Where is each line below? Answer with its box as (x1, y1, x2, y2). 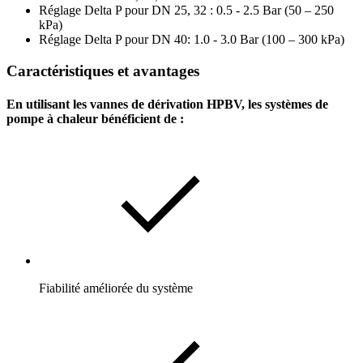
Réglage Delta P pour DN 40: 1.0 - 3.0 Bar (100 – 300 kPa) (39, 32, 344, 46)
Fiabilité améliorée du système (39, 281, 193, 296)
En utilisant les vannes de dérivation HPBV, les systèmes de (6, 96, 328, 111)
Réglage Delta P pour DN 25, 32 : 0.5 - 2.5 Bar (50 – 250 (39, 2, 334, 17)
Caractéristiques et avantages (6, 62, 199, 79)
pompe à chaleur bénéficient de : (6, 111, 184, 126)
